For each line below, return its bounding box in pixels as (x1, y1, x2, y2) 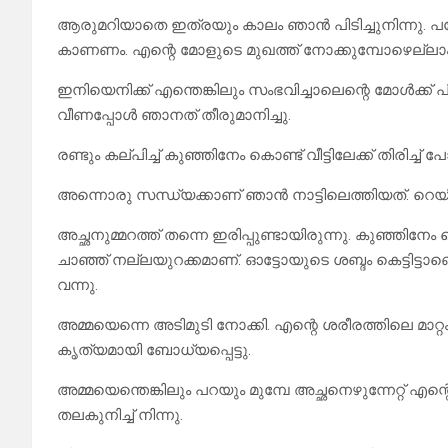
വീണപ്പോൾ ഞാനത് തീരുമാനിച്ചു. (57, 106, 291, 125)
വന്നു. (57, 276, 98, 295)
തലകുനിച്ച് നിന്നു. (57, 406, 183, 425)
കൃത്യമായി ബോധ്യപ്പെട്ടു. (57, 341, 251, 360)
